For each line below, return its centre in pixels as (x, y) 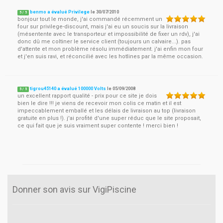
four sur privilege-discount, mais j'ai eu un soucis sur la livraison (103, 27)
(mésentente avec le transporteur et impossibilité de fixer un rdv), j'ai (109, 34)
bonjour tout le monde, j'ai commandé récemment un (90, 19)
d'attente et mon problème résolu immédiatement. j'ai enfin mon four (110, 49)
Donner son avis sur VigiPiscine (74, 189)
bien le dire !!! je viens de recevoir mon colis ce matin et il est (99, 103)
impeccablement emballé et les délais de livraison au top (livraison (107, 111)
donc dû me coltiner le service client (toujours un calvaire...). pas (104, 42)
